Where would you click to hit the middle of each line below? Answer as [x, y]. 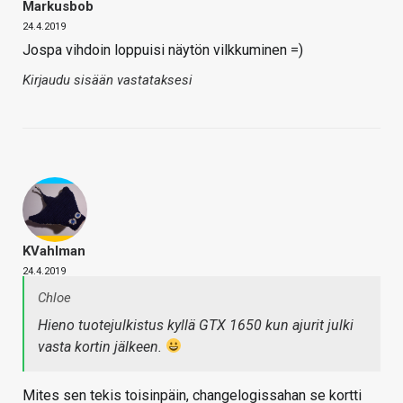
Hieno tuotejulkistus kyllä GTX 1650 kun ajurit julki [196, 325]
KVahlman [54, 251]
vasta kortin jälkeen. [102, 346]
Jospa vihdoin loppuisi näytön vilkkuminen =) [163, 49]
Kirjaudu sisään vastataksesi [107, 80]
